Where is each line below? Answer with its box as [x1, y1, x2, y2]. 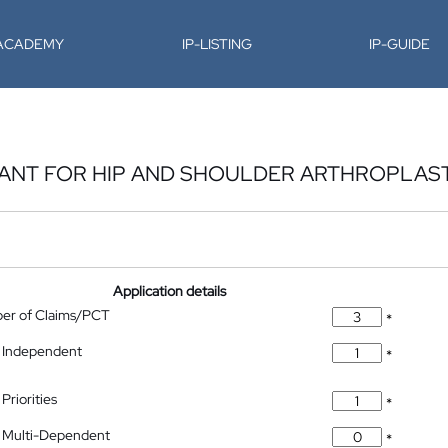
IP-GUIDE [369, 35, 431, 53]
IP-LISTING [181, 35, 252, 53]
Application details [113, 282, 227, 300]
